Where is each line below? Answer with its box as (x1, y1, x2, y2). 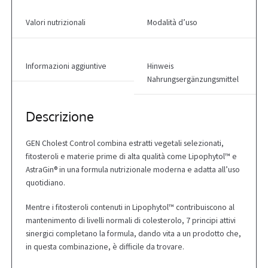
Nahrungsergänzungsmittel (147, 74, 239, 84)
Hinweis (147, 60, 174, 71)
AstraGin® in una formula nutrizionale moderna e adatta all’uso (25, 164, 240, 175)
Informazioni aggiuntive (25, 60, 106, 71)
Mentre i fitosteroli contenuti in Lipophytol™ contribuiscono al (25, 202, 234, 213)
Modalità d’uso (147, 17, 198, 28)
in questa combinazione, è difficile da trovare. (25, 242, 184, 252)
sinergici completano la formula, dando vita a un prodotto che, (25, 229, 241, 239)
